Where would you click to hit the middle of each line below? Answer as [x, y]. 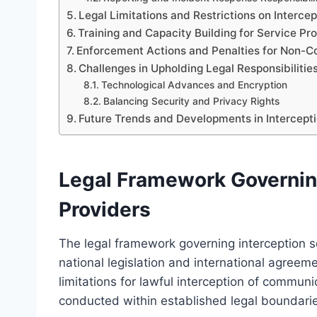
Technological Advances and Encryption [194, 85]
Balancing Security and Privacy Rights [191, 101]
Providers [105, 209]
